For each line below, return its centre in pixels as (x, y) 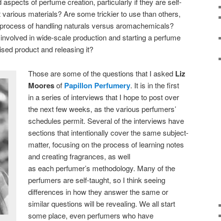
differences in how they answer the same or (98, 191)
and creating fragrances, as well (79, 156)
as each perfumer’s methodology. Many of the (102, 168)
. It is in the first (155, 85)
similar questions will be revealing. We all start (102, 203)
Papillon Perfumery (97, 85)
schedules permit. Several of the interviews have (106, 120)
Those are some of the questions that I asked (102, 73)
